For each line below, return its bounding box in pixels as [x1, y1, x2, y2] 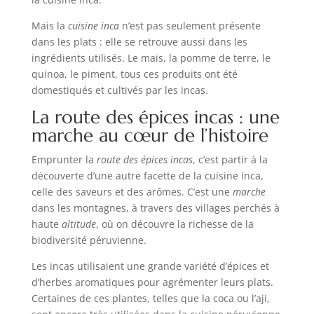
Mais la [31, 19, 68, 33]
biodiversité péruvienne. [31, 233, 146, 247]
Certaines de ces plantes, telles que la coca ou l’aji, [31, 292, 270, 306]
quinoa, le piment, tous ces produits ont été [31, 67, 238, 81]
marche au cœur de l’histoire [31, 124, 268, 147]
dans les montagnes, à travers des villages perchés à [31, 201, 280, 215]
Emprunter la [31, 153, 97, 167]
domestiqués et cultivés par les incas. [31, 83, 208, 97]
